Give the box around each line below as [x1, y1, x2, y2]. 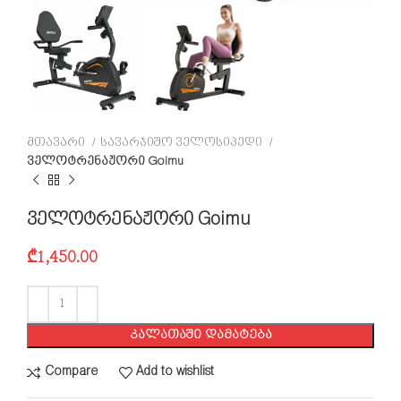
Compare [44, 365, 98, 380]
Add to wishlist [136, 365, 215, 380]
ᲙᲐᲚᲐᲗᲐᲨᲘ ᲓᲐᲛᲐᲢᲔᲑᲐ [129, 328, 272, 342]
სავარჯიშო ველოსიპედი [100, 136, 265, 150]
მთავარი [27, 136, 88, 150]
